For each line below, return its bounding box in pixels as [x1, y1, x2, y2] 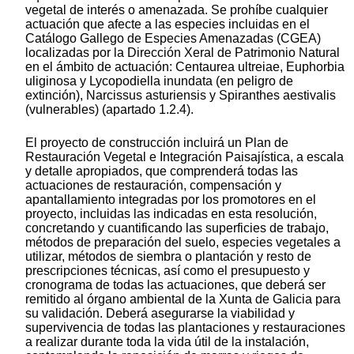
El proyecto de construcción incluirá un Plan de [25, 135, 288, 149]
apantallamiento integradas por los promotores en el [25, 192, 316, 206]
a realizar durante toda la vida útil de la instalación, [25, 334, 309, 348]
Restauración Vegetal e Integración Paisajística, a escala [25, 149, 344, 164]
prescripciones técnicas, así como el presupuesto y [25, 263, 310, 277]
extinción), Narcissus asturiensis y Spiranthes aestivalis [25, 88, 336, 102]
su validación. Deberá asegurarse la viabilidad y [25, 306, 295, 320]
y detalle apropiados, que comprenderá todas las [25, 164, 298, 178]
